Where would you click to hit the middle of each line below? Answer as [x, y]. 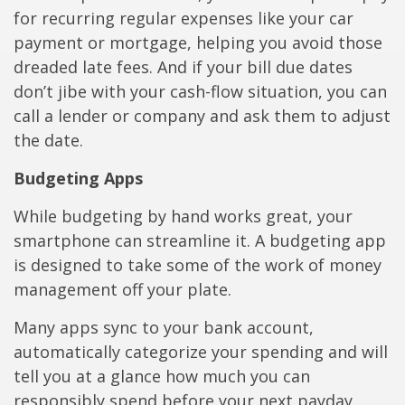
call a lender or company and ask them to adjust [202, 116]
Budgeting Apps [78, 179]
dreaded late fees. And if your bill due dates [183, 67]
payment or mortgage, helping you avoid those [198, 43]
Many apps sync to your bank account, [164, 328]
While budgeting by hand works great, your [183, 217]
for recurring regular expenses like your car [184, 19]
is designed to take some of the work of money [198, 265]
